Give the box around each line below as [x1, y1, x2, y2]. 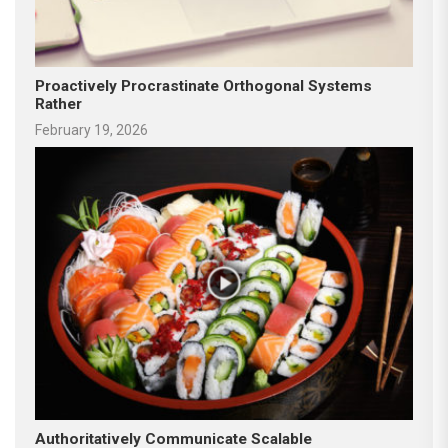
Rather [35, 94, 82, 113]
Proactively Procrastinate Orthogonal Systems [35, 76, 372, 95]
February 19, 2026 [35, 121, 148, 138]
